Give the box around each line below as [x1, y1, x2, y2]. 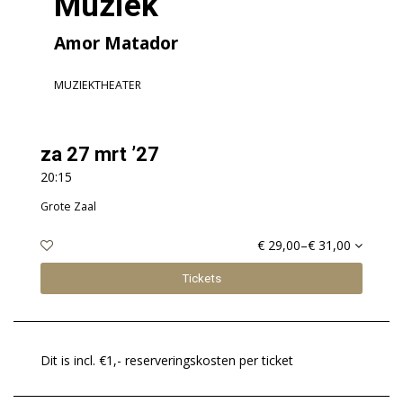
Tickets [182, 272, 221, 286]
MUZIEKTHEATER [54, 77, 141, 94]
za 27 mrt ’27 [40, 143, 159, 166]
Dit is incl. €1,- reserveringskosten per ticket [40, 352, 293, 370]
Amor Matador [54, 31, 178, 56]
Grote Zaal [40, 199, 96, 215]
